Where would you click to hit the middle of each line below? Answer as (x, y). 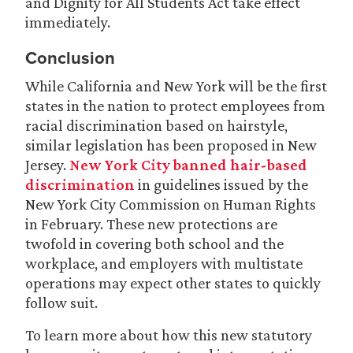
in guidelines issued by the (221, 184)
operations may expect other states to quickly (173, 283)
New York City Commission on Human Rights (171, 204)
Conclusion (70, 58)
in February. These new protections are (151, 224)
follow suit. (61, 303)
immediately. (68, 22)
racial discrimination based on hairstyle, (156, 125)
